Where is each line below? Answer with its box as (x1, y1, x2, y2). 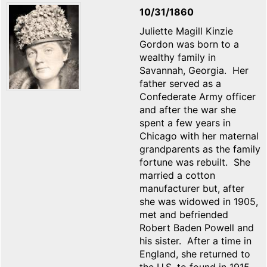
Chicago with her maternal (139, 130, 259, 142)
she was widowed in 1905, (139, 195, 258, 208)
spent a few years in (139, 117, 231, 129)
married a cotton (139, 169, 215, 182)
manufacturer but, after (139, 182, 244, 195)
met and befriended (139, 209, 228, 221)
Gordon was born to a (139, 38, 239, 51)
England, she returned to (139, 248, 250, 260)
